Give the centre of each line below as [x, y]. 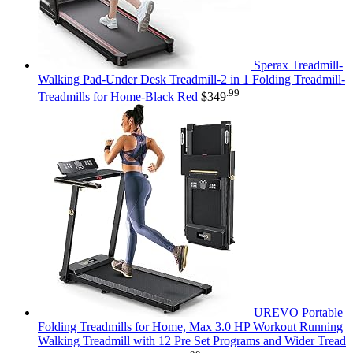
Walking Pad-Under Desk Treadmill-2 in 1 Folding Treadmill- [191, 79]
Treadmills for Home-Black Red [118, 97]
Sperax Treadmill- [298, 65]
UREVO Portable [298, 313]
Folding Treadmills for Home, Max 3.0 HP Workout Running [190, 327]
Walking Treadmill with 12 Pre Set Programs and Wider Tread [192, 341]
